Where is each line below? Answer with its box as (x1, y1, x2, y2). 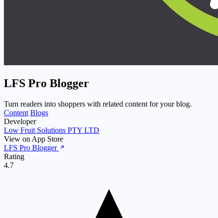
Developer (4, 117, 36, 126)
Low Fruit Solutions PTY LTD (4, 126, 99, 134)
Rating (4, 152, 24, 161)
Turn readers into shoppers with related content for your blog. (4, 99, 192, 108)
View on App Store (4, 134, 63, 143)
